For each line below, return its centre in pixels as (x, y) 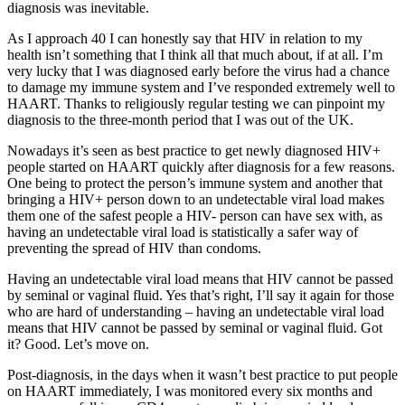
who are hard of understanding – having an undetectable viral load (196, 312)
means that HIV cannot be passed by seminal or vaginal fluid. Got (195, 328)
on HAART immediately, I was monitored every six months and (190, 391)
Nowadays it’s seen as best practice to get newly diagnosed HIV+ (194, 151)
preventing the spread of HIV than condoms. (134, 249)
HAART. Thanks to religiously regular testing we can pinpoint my (196, 104)
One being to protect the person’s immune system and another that (195, 184)
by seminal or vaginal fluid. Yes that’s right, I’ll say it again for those (201, 296)
